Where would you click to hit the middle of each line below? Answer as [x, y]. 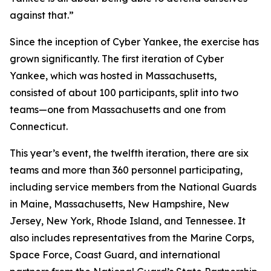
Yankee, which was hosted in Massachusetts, [113, 76]
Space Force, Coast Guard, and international [115, 255]
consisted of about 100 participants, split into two [124, 93]
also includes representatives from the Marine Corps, [132, 238]
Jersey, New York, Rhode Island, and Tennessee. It [128, 221]
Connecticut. [39, 126]
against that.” [42, 15]
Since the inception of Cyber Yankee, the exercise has [134, 42]
